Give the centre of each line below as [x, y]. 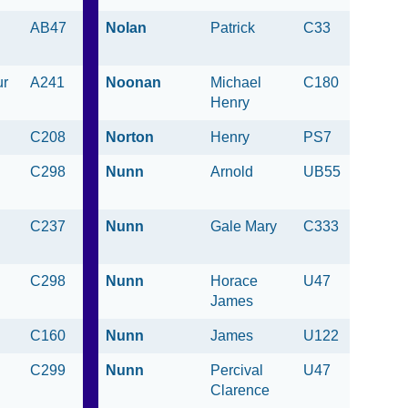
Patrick [236, 28]
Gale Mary [244, 227]
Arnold [234, 172]
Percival [237, 371]
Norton [130, 138]
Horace [234, 281]
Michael [236, 83]
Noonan [133, 83]
